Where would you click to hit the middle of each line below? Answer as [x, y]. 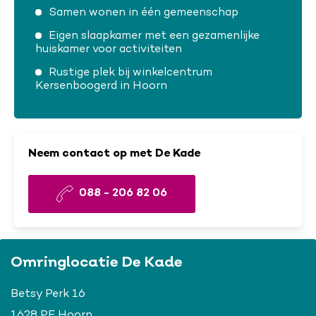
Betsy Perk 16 [48, 294]
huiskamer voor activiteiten [109, 49]
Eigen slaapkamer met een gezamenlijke [154, 36]
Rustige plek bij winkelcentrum [130, 72]
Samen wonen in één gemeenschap [144, 12]
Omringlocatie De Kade [97, 263]
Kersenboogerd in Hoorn [101, 86]
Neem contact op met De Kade [114, 153]
